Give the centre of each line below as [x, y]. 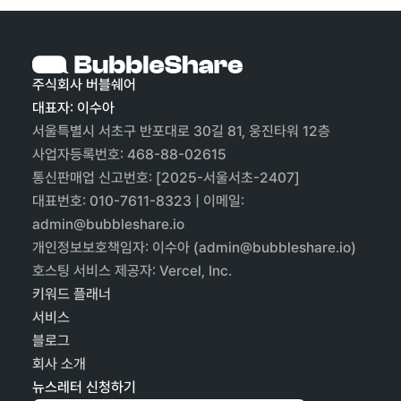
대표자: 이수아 [73, 108]
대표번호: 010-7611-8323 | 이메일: [138, 201]
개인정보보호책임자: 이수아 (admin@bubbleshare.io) [194, 247]
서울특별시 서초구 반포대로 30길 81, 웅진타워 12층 [181, 131]
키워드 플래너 [72, 294]
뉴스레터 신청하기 [84, 387]
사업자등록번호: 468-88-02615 [129, 154]
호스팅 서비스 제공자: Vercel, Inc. [132, 271]
